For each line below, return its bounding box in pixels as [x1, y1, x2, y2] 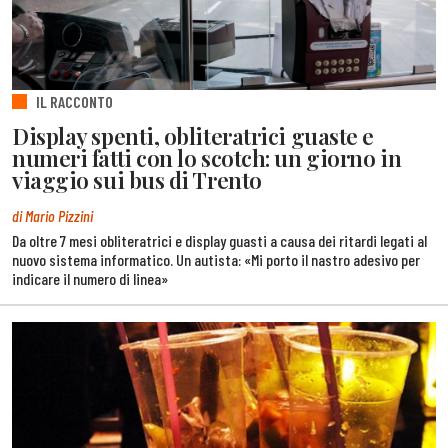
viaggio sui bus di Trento [12, 165, 262, 196]
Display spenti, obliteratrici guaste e [12, 121, 374, 152]
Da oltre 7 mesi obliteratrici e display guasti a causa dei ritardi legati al [12, 231, 427, 251]
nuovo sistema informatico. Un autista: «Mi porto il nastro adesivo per [12, 250, 420, 270]
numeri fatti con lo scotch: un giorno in [12, 143, 402, 174]
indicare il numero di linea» [12, 269, 168, 289]
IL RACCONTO [36, 92, 113, 111]
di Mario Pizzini [12, 205, 93, 225]
